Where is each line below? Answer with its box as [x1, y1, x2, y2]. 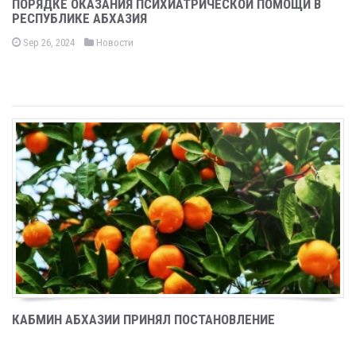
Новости [94, 37, 133, 49]
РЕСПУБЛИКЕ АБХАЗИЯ [12, 10, 147, 27]
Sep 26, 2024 [21, 37, 75, 49]
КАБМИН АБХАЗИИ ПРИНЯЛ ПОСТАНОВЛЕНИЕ [12, 311, 275, 328]
